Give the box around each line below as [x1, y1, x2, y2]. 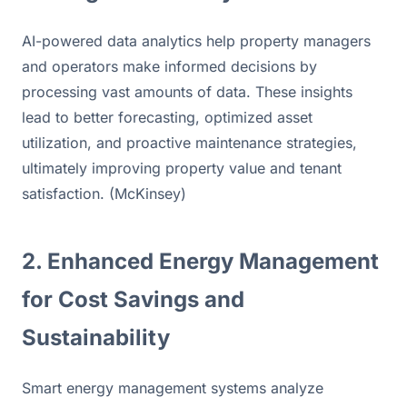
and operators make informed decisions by [22, 56, 317, 75]
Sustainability [22, 323, 170, 351]
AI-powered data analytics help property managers [22, 31, 371, 50]
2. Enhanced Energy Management [22, 247, 379, 274]
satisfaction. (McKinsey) [22, 184, 186, 203]
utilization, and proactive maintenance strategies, [22, 133, 357, 152]
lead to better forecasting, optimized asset [22, 107, 313, 126]
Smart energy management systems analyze [22, 378, 323, 397]
